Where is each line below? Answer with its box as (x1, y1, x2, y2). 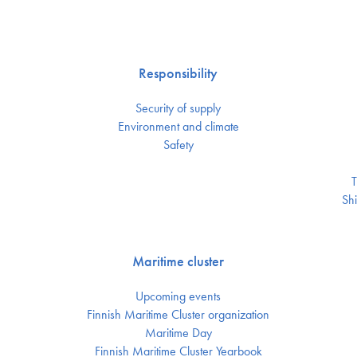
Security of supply (135, 100, 222, 117)
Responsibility (139, 64, 218, 83)
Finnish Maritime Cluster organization (87, 306, 270, 324)
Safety (163, 136, 194, 154)
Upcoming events (135, 288, 222, 305)
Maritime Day (144, 324, 212, 342)
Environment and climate (117, 118, 239, 135)
